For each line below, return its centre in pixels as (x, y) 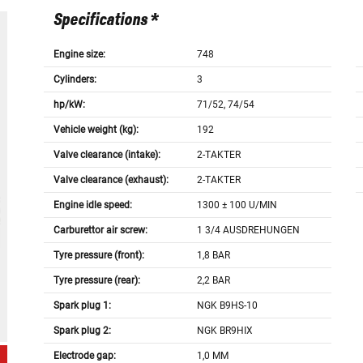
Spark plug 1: (82, 306)
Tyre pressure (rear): (96, 281)
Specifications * (105, 21)
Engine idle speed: (92, 205)
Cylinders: (75, 80)
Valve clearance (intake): (107, 155)
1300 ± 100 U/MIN (237, 205)
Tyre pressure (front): (98, 256)
